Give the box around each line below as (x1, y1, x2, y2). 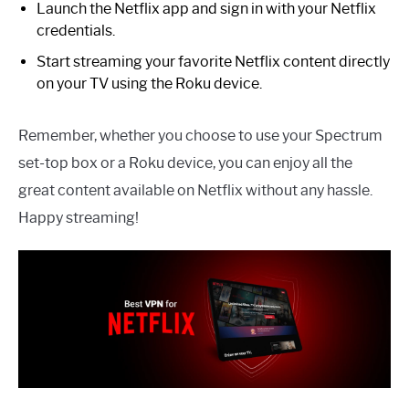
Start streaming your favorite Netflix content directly (37, 52, 390, 70)
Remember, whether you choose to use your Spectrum (18, 126, 383, 144)
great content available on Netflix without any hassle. (18, 181, 372, 199)
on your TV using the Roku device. (37, 74, 262, 92)
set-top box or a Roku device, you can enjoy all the (18, 153, 352, 172)
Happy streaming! (18, 208, 139, 226)
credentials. (37, 21, 115, 39)
